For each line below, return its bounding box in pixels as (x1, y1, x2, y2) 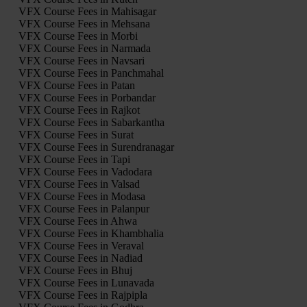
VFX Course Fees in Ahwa (18, 215, 137, 228)
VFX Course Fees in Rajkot (18, 104, 140, 116)
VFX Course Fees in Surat (18, 129, 134, 141)
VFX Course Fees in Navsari (18, 55, 145, 67)
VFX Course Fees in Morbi (18, 30, 138, 42)
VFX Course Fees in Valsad (18, 178, 140, 191)
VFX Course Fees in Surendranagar (18, 141, 174, 153)
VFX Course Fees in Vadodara (18, 166, 152, 178)
